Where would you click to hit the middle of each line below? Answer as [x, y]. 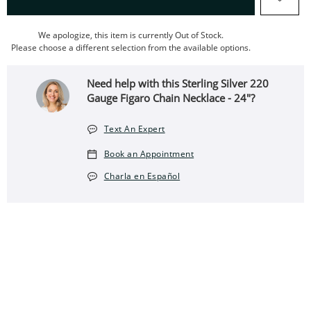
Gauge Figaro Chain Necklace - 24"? [171, 98]
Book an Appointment [149, 154]
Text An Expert [134, 129]
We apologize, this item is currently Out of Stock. [131, 35]
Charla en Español [142, 176]
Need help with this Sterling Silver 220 [178, 83]
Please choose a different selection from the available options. [131, 48]
